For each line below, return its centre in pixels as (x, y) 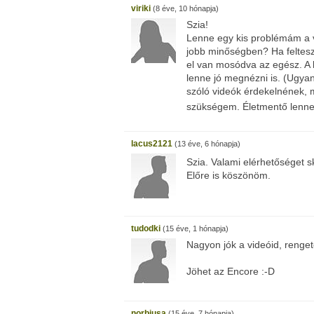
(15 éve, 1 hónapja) (194, 228)
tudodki (146, 228)
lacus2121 (152, 144)
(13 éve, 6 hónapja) (206, 144)
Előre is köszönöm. (228, 175)
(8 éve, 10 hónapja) (185, 8)
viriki (141, 8)
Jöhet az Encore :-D (231, 271)
